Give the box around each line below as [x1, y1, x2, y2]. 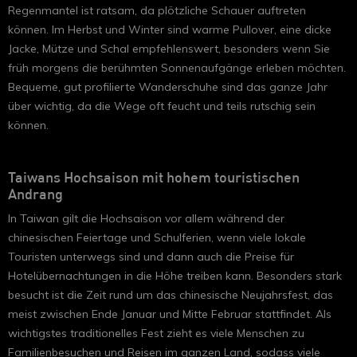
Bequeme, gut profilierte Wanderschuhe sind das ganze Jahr [8, 79, 328, 94]
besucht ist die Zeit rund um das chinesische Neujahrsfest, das [8, 287, 333, 302]
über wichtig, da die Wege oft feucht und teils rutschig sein [8, 98, 316, 113]
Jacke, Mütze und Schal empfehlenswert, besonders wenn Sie [8, 41, 330, 56]
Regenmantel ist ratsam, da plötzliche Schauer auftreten [8, 2, 306, 18]
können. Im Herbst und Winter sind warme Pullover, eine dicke [8, 22, 331, 37]
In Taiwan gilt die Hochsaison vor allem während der [8, 210, 284, 226]
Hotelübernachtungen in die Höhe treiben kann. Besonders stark [8, 268, 342, 283]
